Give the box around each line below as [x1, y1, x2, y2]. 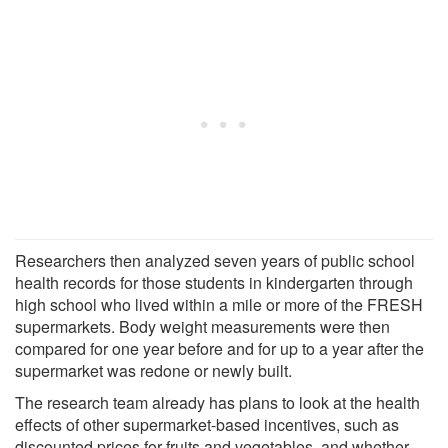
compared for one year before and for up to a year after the [15, 336, 424, 360]
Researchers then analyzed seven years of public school [15, 248, 415, 272]
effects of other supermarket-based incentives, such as [15, 412, 399, 436]
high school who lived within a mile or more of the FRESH [15, 292, 423, 316]
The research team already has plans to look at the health [15, 390, 420, 414]
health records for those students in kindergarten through [15, 270, 413, 294]
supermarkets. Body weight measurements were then [15, 314, 390, 338]
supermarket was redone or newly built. [15, 358, 292, 382]
